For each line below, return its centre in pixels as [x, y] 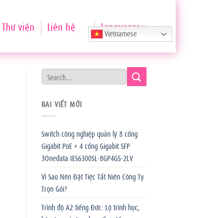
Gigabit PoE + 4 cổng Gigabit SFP [85, 145]
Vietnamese [119, 33]
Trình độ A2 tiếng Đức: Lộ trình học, [90, 207]
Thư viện [18, 26]
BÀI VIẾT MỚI [62, 104]
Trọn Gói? [54, 188]
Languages [120, 26]
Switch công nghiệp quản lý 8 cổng [89, 133]
